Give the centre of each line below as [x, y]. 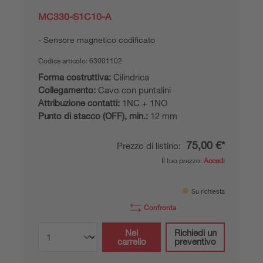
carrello [131, 241]
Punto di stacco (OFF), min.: [93, 115]
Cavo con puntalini [133, 90]
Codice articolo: [64, 60]
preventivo [195, 241]
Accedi [214, 160]
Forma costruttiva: [75, 77]
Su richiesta [208, 191]
